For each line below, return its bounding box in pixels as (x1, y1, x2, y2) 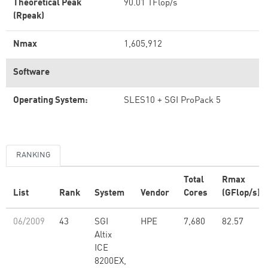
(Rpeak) (13, 12, 44, 21)
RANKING (16, 151, 50, 159)
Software (13, 68, 50, 77)
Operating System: (13, 96, 88, 105)
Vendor (141, 189, 169, 198)
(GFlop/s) (222, 189, 260, 198)
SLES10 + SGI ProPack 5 (124, 96, 221, 105)
